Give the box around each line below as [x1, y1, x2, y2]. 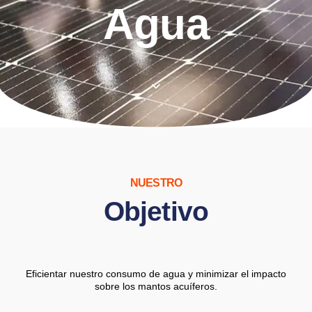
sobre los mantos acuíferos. [95, 281, 217, 292]
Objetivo [103, 196, 209, 227]
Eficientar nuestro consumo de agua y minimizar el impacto [26, 268, 286, 280]
